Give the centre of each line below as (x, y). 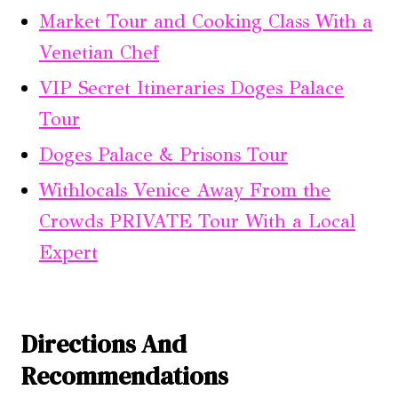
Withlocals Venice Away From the (185, 191)
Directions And (104, 344)
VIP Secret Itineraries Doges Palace (191, 88)
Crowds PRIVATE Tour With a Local (197, 222)
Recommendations (125, 376)
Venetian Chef (99, 53)
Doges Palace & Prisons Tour (163, 155)
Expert (68, 253)
